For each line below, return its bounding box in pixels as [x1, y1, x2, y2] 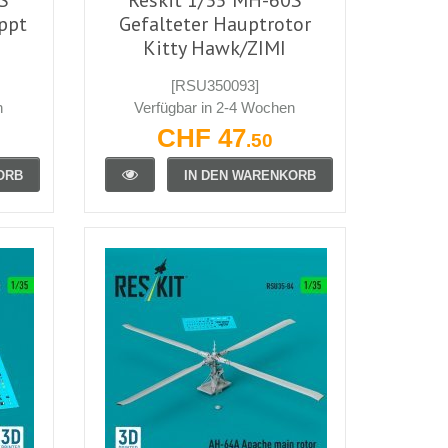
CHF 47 [156, 123, 246, 152]
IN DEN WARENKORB [183, 167, 316, 183]
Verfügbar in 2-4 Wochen [134, 98, 296, 116]
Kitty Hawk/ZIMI [143, 34, 287, 61]
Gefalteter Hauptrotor [118, 10, 311, 37]
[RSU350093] [170, 76, 259, 94]
